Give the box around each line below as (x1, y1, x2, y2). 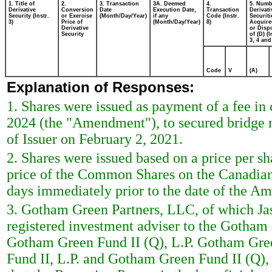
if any (153, 13, 168, 19)
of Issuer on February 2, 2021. (7, 131, 183, 147)
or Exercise (61, 13, 92, 19)
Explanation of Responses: (7, 79, 194, 95)
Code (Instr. (206, 13, 239, 19)
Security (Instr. (8, 13, 49, 19)
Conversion (61, 7, 93, 13)
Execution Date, (153, 7, 196, 13)
